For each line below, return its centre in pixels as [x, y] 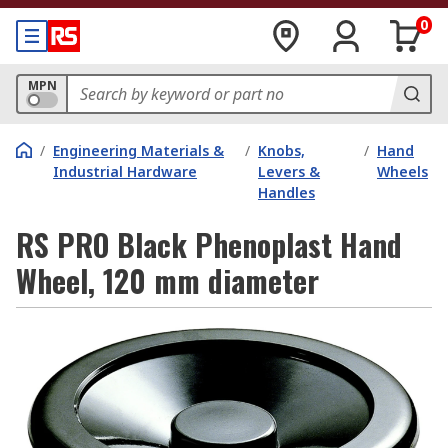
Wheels [402, 171]
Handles [287, 192]
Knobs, [282, 150]
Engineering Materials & [138, 150]
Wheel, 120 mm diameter [167, 280]
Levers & [289, 171]
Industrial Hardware [125, 171]
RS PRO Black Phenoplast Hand [209, 244]
